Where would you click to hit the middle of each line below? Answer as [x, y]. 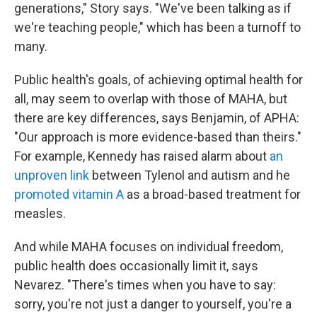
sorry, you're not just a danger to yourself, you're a [153, 304]
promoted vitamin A [69, 194]
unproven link [52, 175]
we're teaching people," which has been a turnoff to [157, 27]
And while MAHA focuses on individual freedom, [149, 247]
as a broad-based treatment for [212, 194]
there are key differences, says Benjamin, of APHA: [157, 118]
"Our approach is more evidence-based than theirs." [158, 137]
